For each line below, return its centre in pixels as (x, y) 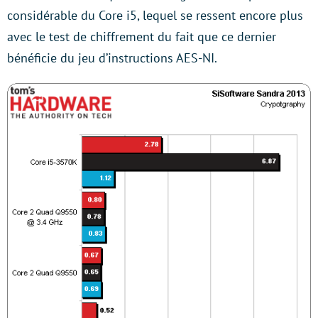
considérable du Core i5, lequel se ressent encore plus (155, 15)
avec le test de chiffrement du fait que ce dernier (142, 36)
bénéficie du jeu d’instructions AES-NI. (112, 57)
